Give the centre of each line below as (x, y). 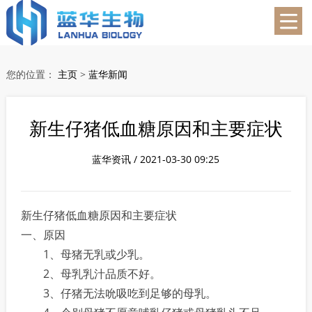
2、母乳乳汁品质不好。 (91, 274)
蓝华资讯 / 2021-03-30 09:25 (156, 159)
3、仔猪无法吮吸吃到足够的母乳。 (119, 293)
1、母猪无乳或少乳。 (86, 254)
